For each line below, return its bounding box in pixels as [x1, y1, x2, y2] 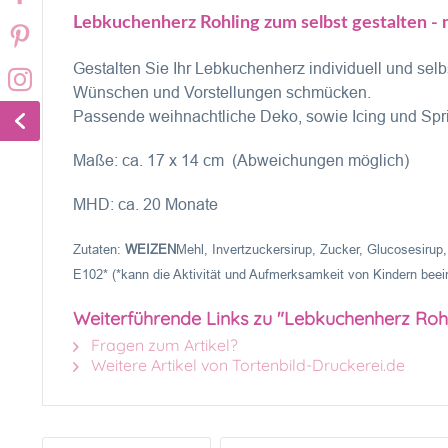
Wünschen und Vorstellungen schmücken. [73, 84, 375, 101]
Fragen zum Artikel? [87, 335, 238, 355]
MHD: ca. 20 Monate [73, 196, 218, 213]
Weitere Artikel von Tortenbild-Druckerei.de [87, 355, 405, 375]
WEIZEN [125, 242, 176, 257]
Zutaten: [73, 242, 125, 257]
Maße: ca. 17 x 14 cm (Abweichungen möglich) [73, 152, 409, 169]
